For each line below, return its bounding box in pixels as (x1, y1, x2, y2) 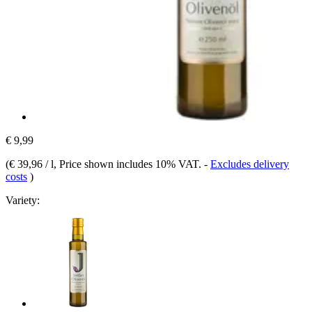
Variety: (6, 194, 40, 206)
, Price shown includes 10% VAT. (54, 157, 204, 170)
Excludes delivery (210, 157, 289, 170)
